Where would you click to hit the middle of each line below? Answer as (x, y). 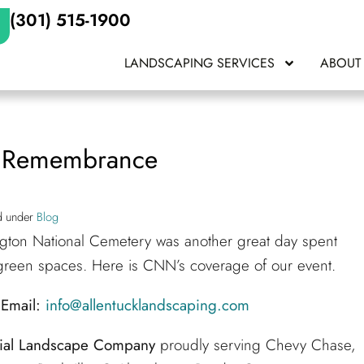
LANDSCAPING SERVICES (200, 63)
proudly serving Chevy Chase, (256, 344)
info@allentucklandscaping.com (147, 305)
